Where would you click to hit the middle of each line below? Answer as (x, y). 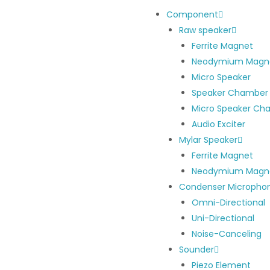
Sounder (196, 250)
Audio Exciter (218, 124)
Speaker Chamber (230, 93)
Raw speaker (205, 30)
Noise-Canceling (227, 234)
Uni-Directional (223, 218)
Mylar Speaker (208, 140)
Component (192, 14)
